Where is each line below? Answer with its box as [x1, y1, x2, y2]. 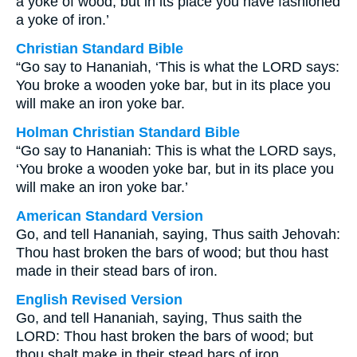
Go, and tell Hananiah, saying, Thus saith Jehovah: [16, 226, 340, 242]
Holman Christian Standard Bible [16, 124, 240, 140]
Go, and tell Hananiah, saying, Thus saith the [16, 310, 302, 326]
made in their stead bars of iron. [16, 263, 218, 279]
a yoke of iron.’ [16, 12, 109, 28]
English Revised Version [16, 292, 182, 308]
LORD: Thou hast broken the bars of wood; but [16, 328, 313, 344]
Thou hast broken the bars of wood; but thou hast [16, 245, 328, 261]
